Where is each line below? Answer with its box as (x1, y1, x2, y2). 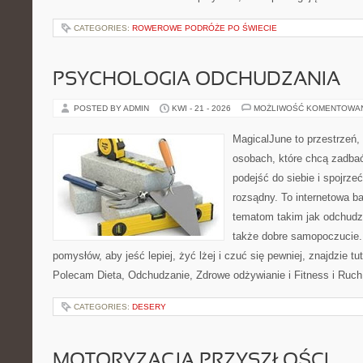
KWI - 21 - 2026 (172, 104, 231, 113)
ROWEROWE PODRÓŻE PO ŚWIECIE (132, 23, 277, 32)
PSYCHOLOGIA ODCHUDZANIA (53, 71, 340, 89)
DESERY (132, 302, 166, 311)
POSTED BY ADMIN (74, 104, 152, 113)
